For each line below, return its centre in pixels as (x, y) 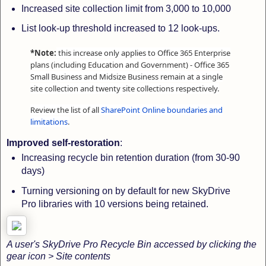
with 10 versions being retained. (141, 204)
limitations (49, 122)
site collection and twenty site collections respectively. (125, 89)
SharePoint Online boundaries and (162, 110)
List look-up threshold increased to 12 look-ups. (120, 28)
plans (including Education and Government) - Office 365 (130, 65)
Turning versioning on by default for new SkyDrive (126, 191)
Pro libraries (48, 204)
